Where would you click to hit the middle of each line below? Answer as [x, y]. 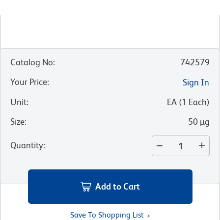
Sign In [196, 82]
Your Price [29, 82]
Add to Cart [118, 186]
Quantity [27, 145]
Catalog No [32, 62]
